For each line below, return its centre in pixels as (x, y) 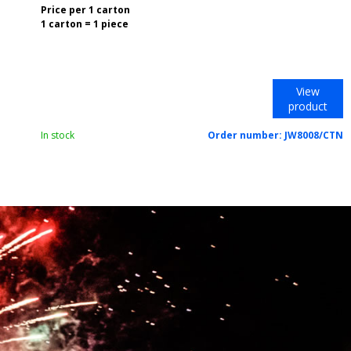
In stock (58, 135)
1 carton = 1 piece (85, 24)
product (308, 106)
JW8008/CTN (313, 135)
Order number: (246, 135)
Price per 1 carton (85, 10)
